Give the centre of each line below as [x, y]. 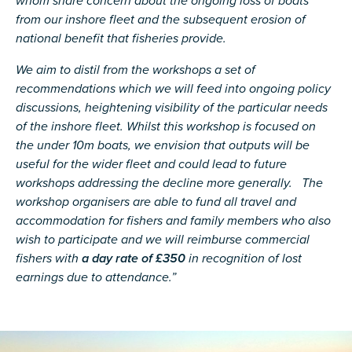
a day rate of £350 [134, 259]
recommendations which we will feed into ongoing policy [173, 89]
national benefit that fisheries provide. [121, 39]
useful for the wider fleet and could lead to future [151, 165]
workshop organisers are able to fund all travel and [156, 202]
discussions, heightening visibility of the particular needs [172, 108]
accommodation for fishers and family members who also [173, 221]
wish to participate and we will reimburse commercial [163, 240]
